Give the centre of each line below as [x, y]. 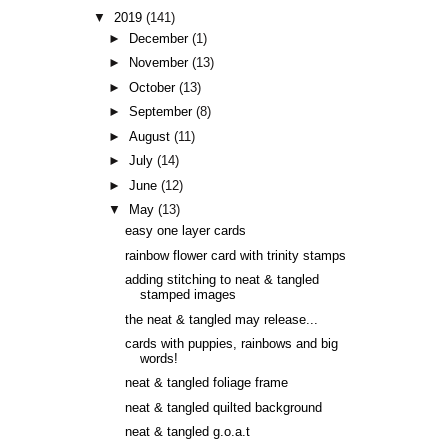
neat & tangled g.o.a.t [187, 432]
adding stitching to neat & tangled [221, 280]
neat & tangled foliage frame [206, 383]
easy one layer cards [185, 231]
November [161, 63]
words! [158, 358]
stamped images [187, 295]
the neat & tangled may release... [221, 319]
